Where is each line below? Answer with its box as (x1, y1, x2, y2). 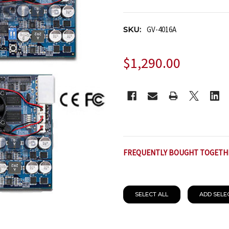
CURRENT (123, 81, 164, 91)
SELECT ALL (135, 191, 169, 198)
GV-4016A (146, 25, 176, 35)
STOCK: (123, 93, 153, 103)
